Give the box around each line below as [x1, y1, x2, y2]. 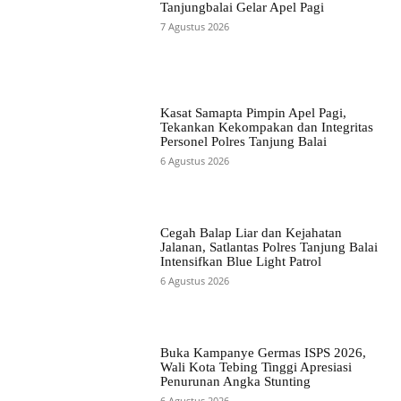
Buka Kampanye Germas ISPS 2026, [159, 346, 366, 361]
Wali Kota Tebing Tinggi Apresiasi [159, 360, 352, 375]
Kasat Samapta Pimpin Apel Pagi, [159, 105, 346, 120]
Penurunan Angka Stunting [159, 374, 311, 389]
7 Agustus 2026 [159, 19, 229, 33]
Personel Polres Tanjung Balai [159, 133, 327, 149]
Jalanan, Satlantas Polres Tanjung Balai [159, 240, 378, 255]
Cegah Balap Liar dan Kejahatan [159, 226, 342, 241]
